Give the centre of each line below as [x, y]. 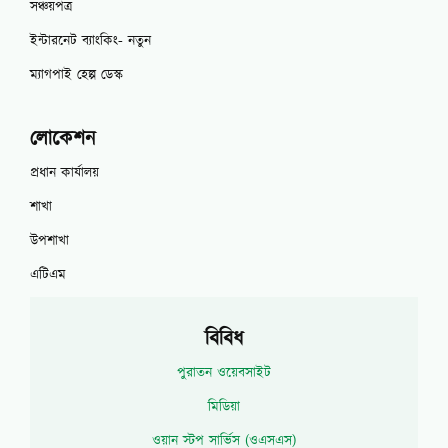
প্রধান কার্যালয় [64, 172]
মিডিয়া [224, 406]
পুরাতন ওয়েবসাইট [224, 372]
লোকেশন [63, 138]
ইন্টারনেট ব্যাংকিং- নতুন [90, 40]
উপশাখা [49, 240]
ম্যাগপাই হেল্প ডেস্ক [76, 74]
